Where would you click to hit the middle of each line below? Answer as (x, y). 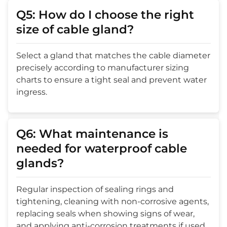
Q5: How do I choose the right (105, 15)
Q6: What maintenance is (92, 134)
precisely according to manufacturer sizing (103, 68)
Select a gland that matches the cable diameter (113, 56)
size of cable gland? (75, 30)
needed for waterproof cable (102, 149)
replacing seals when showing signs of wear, (105, 214)
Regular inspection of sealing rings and (95, 190)
